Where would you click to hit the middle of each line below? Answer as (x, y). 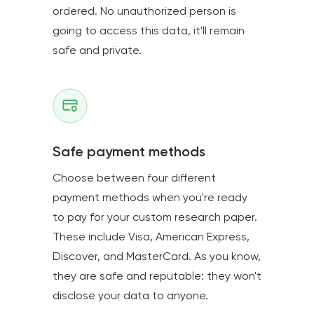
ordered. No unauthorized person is (144, 11)
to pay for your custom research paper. (155, 217)
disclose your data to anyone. (130, 296)
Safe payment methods (129, 152)
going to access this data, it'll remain (149, 31)
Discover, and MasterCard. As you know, (157, 257)
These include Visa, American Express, (151, 237)
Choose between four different (134, 178)
